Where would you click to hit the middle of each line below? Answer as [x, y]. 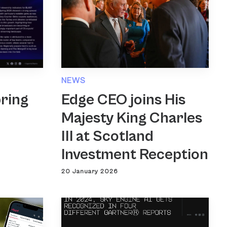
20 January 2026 [90, 171]
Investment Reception [135, 154]
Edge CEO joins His [123, 100]
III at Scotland [107, 136]
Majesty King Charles [132, 118]
